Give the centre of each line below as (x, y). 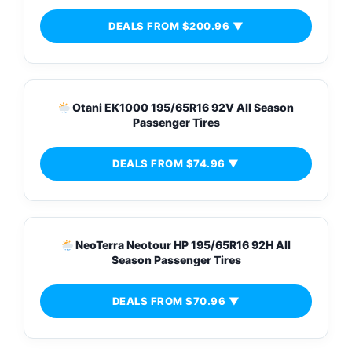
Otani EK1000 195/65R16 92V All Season (182, 108)
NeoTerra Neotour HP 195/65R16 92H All (182, 245)
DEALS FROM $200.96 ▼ (176, 26)
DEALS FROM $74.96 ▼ (176, 164)
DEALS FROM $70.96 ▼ (176, 301)
